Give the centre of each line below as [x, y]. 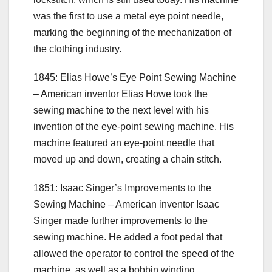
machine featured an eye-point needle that [124, 143]
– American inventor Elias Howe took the [121, 93]
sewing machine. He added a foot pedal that [128, 237]
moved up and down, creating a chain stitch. [127, 159]
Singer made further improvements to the [121, 220]
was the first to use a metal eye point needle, [128, 16]
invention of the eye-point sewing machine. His [134, 126]
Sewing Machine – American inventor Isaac [126, 204]
